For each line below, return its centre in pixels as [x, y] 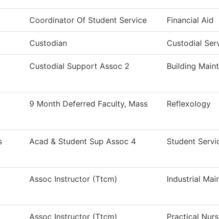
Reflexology [189, 104]
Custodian [48, 43]
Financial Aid [190, 20]
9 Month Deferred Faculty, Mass [88, 104]
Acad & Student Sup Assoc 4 [83, 141]
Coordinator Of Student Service [88, 20]
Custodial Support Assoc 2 [79, 66]
